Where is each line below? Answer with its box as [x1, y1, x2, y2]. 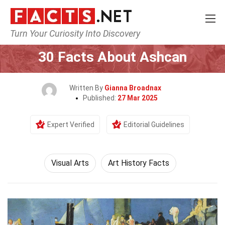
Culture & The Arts [73, 34, 135, 42]
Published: [82, 94, 118, 102]
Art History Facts [107, 158, 169, 168]
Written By [69, 84, 104, 92]
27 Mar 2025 [117, 94, 158, 102]
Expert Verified [47, 121, 94, 129]
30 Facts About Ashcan [38, 49, 187, 65]
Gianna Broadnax [104, 84, 161, 92]
